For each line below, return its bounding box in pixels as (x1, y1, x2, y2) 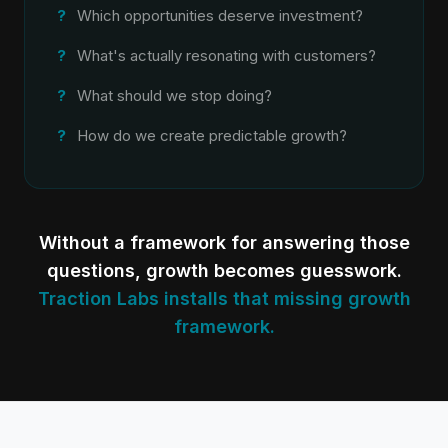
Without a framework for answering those (38, 232, 410, 253)
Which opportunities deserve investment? (77, 6, 363, 25)
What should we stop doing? (77, 86, 272, 105)
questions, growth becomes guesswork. (46, 260, 402, 281)
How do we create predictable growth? (77, 126, 347, 145)
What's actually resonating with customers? (77, 46, 376, 65)
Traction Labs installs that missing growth (37, 288, 411, 309)
